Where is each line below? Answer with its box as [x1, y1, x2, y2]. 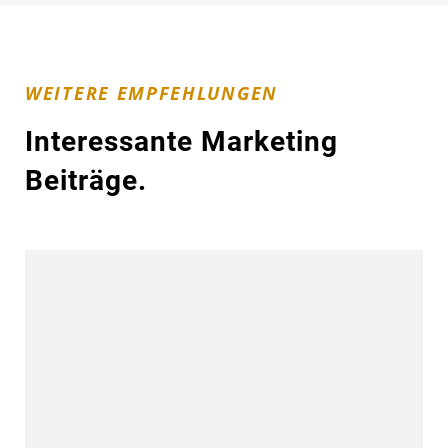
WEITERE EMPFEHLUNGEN [25, 80, 278, 105]
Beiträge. [25, 163, 147, 197]
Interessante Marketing [25, 124, 338, 158]
